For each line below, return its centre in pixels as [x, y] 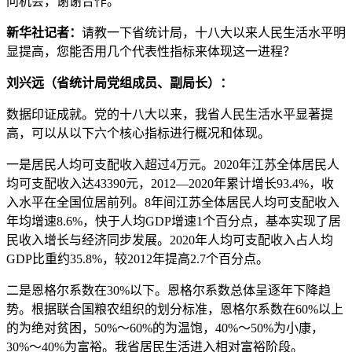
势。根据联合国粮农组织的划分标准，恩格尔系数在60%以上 [175, 309]
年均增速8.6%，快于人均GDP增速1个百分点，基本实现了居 [174, 221]
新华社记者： [44, 33]
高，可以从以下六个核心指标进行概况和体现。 [138, 133]
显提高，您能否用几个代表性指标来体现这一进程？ [151, 51]
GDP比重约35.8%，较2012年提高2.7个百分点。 [137, 259]
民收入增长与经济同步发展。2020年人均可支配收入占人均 [170, 240]
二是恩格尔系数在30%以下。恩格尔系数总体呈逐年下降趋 [169, 290]
